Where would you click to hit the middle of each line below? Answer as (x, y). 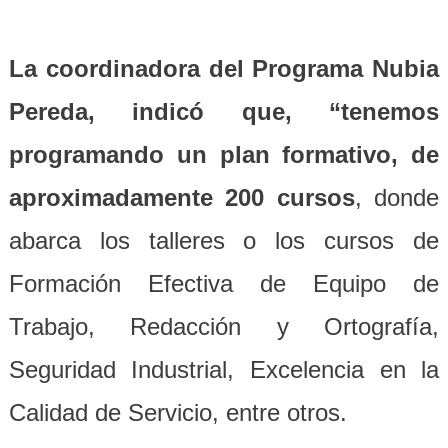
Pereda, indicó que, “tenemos (224, 111)
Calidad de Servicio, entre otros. (177, 412)
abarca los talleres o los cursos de (224, 240)
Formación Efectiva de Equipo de (224, 283)
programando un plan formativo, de (224, 154)
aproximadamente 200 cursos (181, 197)
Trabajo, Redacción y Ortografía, (224, 326)
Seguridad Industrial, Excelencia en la (224, 369)
